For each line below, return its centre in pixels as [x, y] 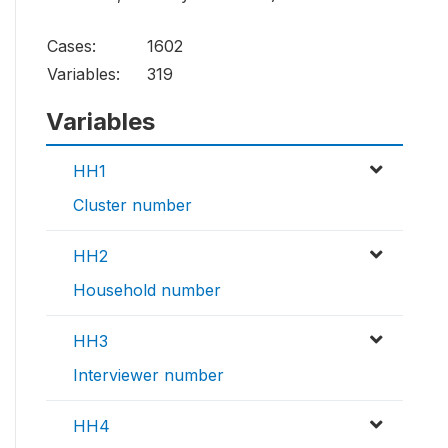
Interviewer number [148, 375]
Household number [147, 290]
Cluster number [132, 205]
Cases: [71, 46]
